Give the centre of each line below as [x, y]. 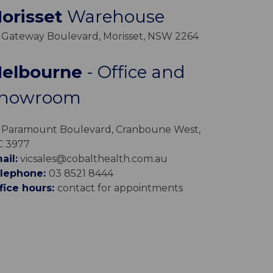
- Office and [136, 72]
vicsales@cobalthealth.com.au [92, 158]
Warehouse [115, 16]
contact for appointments [120, 188]
